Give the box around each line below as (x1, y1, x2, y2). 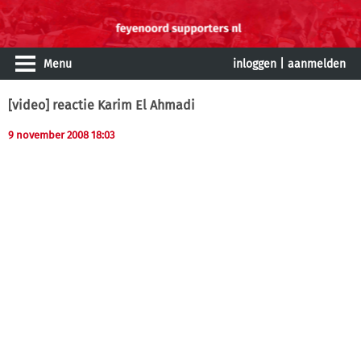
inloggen (233, 57, 276, 71)
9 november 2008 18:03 (8, 129, 114, 141)
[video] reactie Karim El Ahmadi (8, 98, 195, 113)
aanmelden (288, 57, 346, 71)
